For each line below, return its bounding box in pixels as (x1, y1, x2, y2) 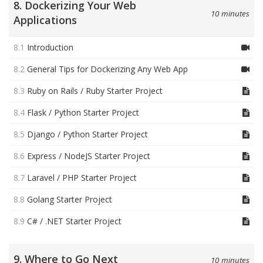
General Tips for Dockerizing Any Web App (27, 63, 188, 75)
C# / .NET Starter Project (27, 215, 122, 227)
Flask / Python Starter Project (27, 107, 139, 119)
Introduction (27, 42, 73, 53)
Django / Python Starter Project (27, 129, 148, 140)
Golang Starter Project (27, 194, 112, 205)
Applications (14, 13, 77, 28)
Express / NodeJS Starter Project (27, 150, 150, 162)
